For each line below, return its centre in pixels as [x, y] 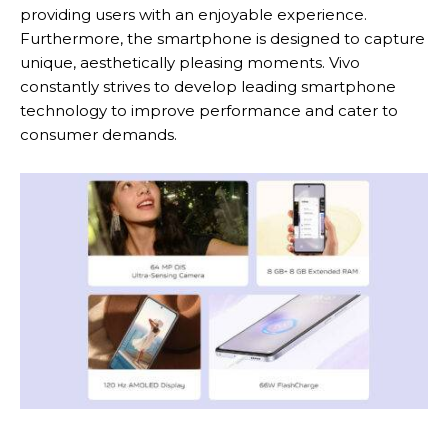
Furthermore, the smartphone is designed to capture [222, 38]
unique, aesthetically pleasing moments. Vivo [190, 62]
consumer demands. [98, 134]
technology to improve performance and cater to [209, 110]
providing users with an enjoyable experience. [193, 14]
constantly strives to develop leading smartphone [208, 86]
